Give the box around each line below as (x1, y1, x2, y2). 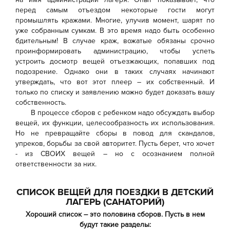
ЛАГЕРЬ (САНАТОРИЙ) (66, 196, 164, 207)
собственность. (15, 98, 66, 107)
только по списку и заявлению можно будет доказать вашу (15, 88, 215, 97)
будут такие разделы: (79, 220, 151, 229)
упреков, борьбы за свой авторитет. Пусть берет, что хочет (15, 139, 215, 148)
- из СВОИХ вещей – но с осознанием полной (15, 149, 215, 158)
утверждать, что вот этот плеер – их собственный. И (15, 78, 215, 86)
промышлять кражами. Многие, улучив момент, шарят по (15, 16, 215, 25)
